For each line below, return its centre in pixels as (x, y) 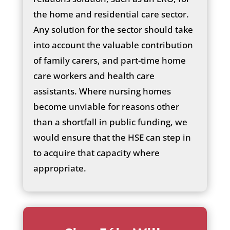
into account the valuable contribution (113, 45)
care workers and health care (94, 75)
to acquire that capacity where (96, 152)
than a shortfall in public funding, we (110, 122)
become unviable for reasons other (106, 106)
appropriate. (60, 168)
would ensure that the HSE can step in (112, 137)
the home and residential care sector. (111, 14)
